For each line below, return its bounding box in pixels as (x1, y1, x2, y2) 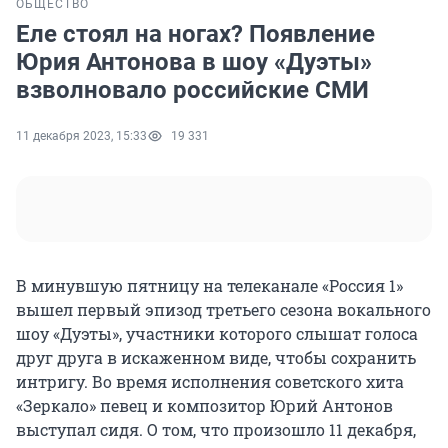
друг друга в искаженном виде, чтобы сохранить (16, 347, 416, 369)
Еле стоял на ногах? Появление (16, 20, 375, 49)
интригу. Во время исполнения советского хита (16, 371, 404, 393)
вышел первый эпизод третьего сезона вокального (16, 299, 431, 321)
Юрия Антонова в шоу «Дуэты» (16, 48, 372, 77)
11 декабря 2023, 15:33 (16, 129, 147, 144)
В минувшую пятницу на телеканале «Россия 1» (16, 275, 403, 297)
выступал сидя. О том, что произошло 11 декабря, (16, 419, 416, 441)
